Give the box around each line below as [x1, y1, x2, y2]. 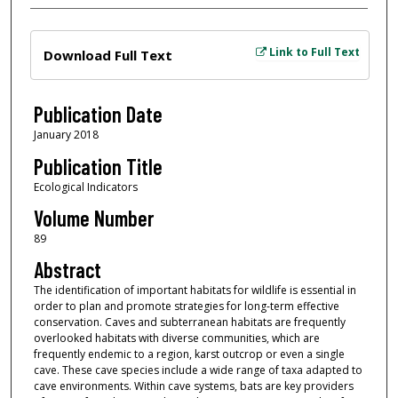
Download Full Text [43, 46, 172, 65]
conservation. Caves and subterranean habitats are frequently [33, 314, 346, 330]
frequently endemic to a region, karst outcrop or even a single [33, 346, 345, 362]
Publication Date [33, 101, 163, 128]
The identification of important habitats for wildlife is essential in [33, 283, 356, 298]
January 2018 [33, 127, 99, 143]
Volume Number [33, 205, 154, 232]
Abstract [33, 257, 101, 283]
